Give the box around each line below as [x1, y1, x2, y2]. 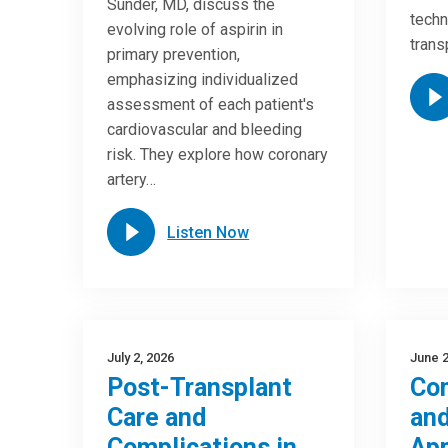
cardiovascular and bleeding [107, 120, 303, 139]
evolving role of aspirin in [107, 20, 284, 39]
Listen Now [167, 222, 250, 242]
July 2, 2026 [107, 350, 175, 365]
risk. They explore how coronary [107, 145, 329, 164]
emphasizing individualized [107, 70, 299, 89]
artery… [107, 170, 157, 189]
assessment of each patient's [107, 95, 315, 114]
